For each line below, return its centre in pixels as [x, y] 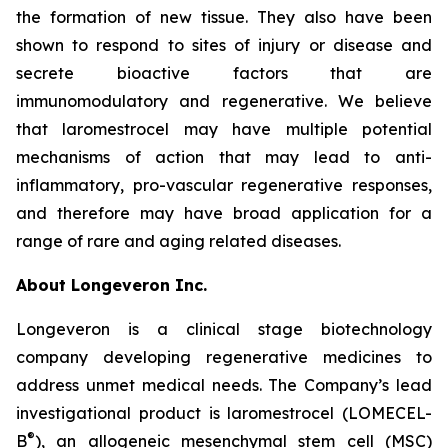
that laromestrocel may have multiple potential [224, 129]
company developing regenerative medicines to [224, 357]
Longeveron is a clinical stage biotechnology [224, 329]
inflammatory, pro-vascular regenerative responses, [224, 185]
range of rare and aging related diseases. [178, 241]
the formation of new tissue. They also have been [224, 17]
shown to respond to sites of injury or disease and [224, 45]
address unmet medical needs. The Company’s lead [224, 385]
